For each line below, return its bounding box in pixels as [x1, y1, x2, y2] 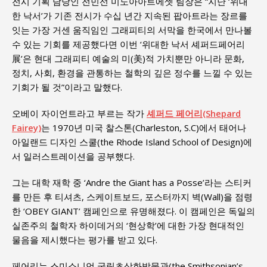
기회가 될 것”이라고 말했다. [12, 80, 122, 93]
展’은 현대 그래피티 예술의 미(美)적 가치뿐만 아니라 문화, [12, 52, 244, 64]
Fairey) [12, 121, 41, 133]
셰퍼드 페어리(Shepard [147, 107, 241, 119]
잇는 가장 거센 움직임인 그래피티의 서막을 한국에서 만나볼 [12, 23, 252, 36]
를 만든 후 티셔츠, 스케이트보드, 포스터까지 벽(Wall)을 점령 [12, 190, 253, 203]
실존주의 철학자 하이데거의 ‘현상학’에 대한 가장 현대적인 [12, 219, 244, 231]
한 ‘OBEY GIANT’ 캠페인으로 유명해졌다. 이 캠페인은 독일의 [12, 204, 255, 217]
